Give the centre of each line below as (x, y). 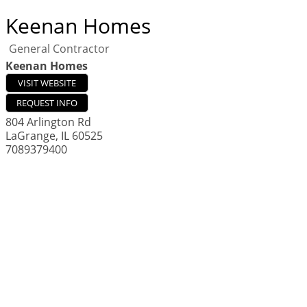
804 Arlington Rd (48, 122)
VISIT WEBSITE (47, 83)
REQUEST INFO (47, 103)
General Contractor (59, 49)
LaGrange (30, 136)
